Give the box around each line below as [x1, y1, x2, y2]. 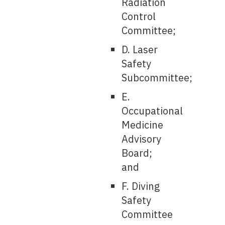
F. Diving [122, 179, 160, 193]
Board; [122, 146, 153, 160]
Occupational [122, 104, 183, 118]
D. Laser [122, 43, 158, 56]
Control [122, 10, 156, 23]
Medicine [122, 118, 164, 132]
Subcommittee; [122, 71, 193, 84]
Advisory [122, 132, 162, 146]
